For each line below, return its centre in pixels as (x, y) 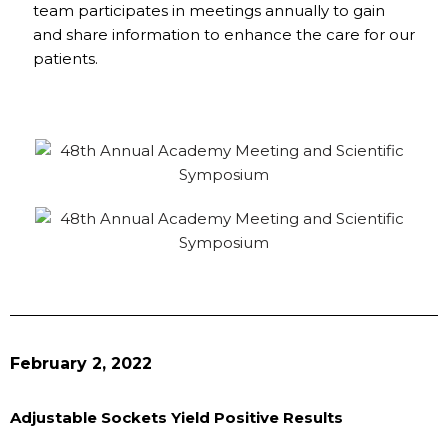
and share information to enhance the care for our (224, 34)
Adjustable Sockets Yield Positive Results (176, 417)
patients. (65, 58)
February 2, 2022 (81, 363)
